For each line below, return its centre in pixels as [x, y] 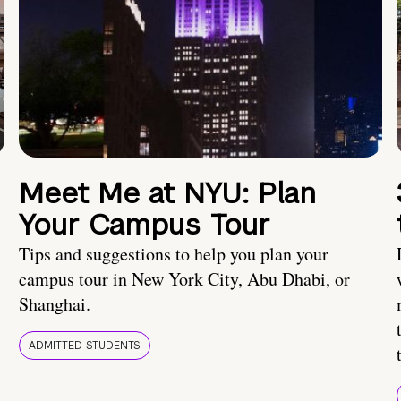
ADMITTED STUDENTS [85, 346]
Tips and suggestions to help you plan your [174, 254]
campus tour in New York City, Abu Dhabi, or [184, 279]
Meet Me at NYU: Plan [167, 193]
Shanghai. [55, 304]
